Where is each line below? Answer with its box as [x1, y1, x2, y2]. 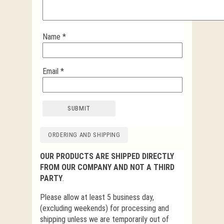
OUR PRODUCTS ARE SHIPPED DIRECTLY [40, 151, 174, 161]
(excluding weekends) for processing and [40, 203, 169, 213]
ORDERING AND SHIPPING [48, 130, 120, 138]
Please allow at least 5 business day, [40, 192, 154, 202]
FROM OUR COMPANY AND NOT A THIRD [40, 162, 174, 172]
